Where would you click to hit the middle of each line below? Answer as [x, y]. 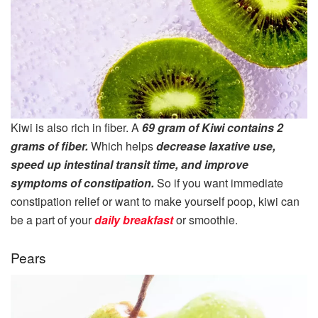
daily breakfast [134, 220]
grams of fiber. [51, 146]
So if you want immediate [220, 183]
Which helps [124, 146]
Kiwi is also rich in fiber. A [76, 128]
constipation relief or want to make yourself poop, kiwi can [155, 202]
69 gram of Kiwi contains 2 [213, 128]
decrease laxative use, [216, 146]
